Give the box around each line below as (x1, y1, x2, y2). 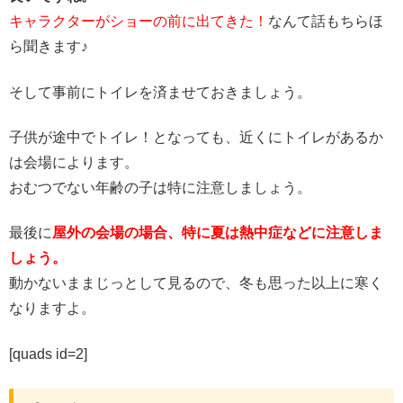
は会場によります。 (9, 155, 139, 170)
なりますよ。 (9, 300, 95, 317)
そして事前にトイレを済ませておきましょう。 (9, 84, 311, 100)
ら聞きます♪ (9, 39, 88, 55)
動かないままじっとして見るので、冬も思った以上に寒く (9, 275, 383, 291)
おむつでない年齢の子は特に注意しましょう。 (9, 180, 311, 195)
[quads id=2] (9, 345, 87, 362)
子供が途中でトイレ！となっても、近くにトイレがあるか (9, 130, 383, 145)
